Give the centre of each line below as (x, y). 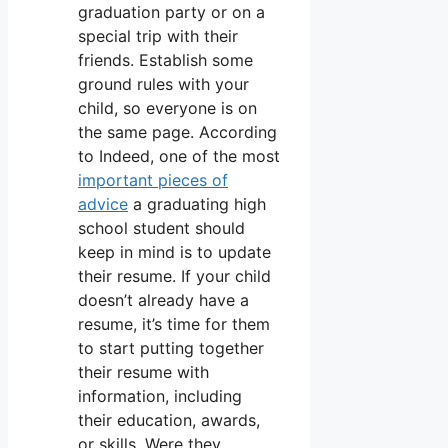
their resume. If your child (174, 275)
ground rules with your (163, 83)
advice (103, 203)
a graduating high (197, 203)
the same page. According (177, 131)
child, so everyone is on (167, 107)
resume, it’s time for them (174, 323)
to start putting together (171, 347)
